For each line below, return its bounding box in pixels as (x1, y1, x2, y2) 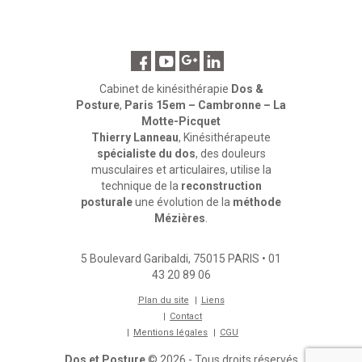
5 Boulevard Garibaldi (81, 252, 188, 265)
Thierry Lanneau (91, 131, 179, 144)
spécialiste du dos (96, 147, 196, 160)
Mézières (154, 212, 205, 225)
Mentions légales (133, 327, 208, 338)
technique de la (100, 179, 181, 192)
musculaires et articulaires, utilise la (90, 163, 271, 176)
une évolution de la (133, 196, 233, 208)
